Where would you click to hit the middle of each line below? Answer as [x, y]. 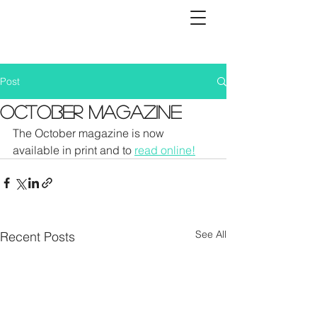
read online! [165, 150]
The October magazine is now [90, 133]
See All [211, 234]
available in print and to [74, 150]
